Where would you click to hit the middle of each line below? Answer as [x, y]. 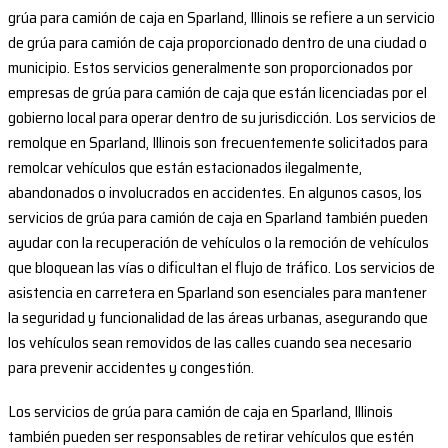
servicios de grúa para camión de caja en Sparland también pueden [218, 218]
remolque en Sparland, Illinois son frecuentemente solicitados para [218, 143]
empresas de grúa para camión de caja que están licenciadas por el [217, 93]
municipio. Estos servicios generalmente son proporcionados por [210, 68]
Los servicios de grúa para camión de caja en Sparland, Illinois [200, 412]
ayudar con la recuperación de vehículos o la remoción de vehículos [218, 243]
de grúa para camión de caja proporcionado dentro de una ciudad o [217, 43]
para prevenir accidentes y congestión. [131, 368]
